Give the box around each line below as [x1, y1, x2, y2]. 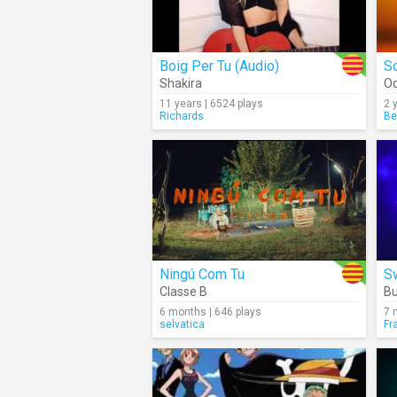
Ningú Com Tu [160, 266, 245, 283]
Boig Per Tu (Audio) [160, 58, 279, 74]
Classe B [160, 284, 207, 299]
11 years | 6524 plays [160, 97, 263, 110]
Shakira [160, 76, 202, 90]
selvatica [160, 318, 205, 331]
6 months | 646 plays [160, 306, 261, 318]
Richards [160, 110, 204, 122]
